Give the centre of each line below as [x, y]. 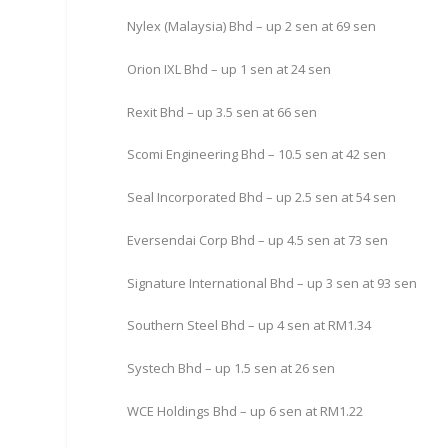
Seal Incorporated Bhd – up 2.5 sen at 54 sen [262, 197]
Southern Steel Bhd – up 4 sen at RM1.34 [249, 325]
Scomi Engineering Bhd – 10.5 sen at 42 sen [257, 154]
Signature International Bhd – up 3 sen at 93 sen [272, 282]
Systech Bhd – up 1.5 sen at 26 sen [231, 368]
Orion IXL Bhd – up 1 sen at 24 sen [229, 68]
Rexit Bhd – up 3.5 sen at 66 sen [222, 111]
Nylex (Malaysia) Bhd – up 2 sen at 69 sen [252, 25]
